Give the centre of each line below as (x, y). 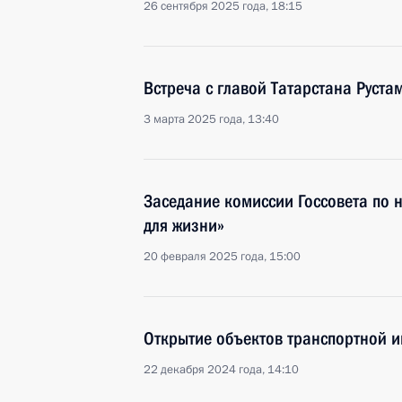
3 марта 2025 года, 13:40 (211, 119)
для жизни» (184, 225)
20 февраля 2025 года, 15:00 (222, 257)
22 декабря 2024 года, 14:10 (221, 370)
